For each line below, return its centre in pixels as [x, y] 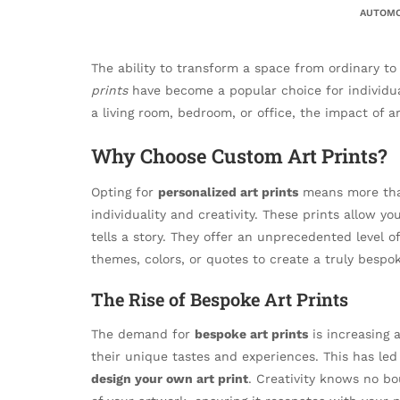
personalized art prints [228, 192]
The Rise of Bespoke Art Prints [220, 299]
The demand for [143, 333]
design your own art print [170, 378]
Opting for [125, 192]
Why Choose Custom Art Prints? [239, 155]
